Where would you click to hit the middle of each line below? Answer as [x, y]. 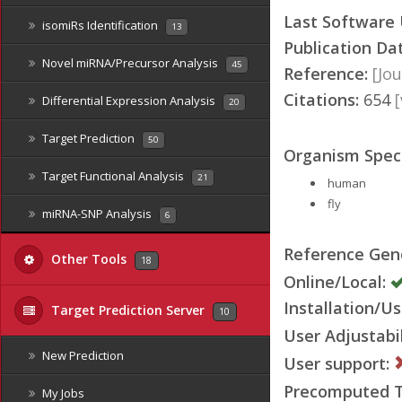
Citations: [321, 99]
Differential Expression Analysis [129, 100]
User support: [336, 363]
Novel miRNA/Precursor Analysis [130, 63]
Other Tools [89, 259]
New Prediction [82, 355]
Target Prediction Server [128, 310]
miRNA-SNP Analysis [97, 214]
